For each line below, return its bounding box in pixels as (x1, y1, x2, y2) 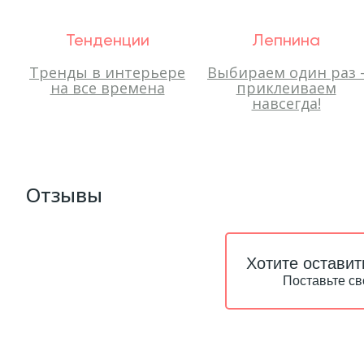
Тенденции (65, 33, 149, 50)
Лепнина (252, 33, 320, 50)
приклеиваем (236, 78, 336, 97)
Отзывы (26, 181, 102, 208)
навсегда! (251, 93, 321, 113)
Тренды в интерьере (29, 63, 185, 82)
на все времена (50, 78, 165, 97)
